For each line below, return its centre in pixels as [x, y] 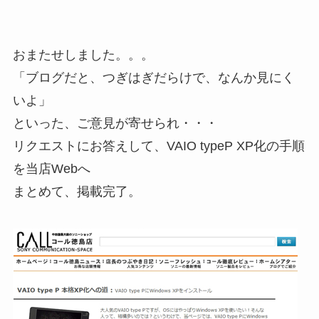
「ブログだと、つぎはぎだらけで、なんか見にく [153, 78]
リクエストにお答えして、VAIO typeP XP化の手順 [158, 146]
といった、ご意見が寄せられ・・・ [115, 124]
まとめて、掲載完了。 [77, 192]
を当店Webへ [51, 169]
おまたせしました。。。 [83, 55]
